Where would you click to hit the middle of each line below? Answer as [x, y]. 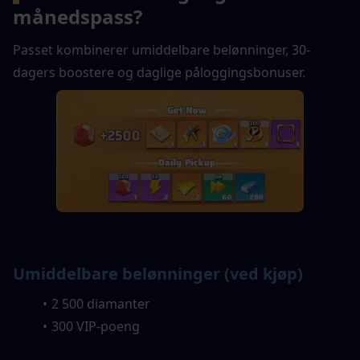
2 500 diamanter [100, 304]
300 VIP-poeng [95, 326]
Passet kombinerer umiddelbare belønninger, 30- [162, 50]
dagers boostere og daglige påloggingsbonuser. [159, 72]
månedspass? [78, 16]
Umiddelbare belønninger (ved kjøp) [158, 274]
